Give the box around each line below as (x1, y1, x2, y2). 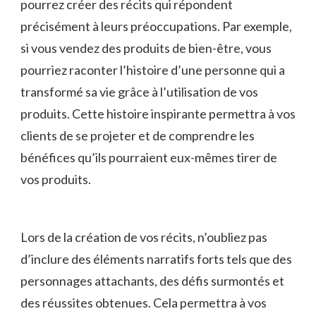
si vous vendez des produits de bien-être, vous (20, 39, 272, 56)
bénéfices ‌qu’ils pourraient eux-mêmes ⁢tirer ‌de (20, 149, 277, 165)
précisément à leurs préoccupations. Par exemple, (20, 18, 292, 34)
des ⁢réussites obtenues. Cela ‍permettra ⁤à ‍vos (20, 294, 267, 310)
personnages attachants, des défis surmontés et (20, 272, 284, 288)
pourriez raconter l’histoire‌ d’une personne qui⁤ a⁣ (20, 61, 285, 78)
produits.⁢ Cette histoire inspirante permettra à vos (20, 105, 296, 121)
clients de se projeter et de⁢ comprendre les (20, 127, 255, 143)
